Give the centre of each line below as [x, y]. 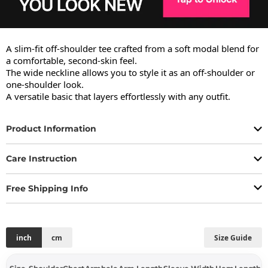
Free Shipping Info [47, 188]
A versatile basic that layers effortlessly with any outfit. [118, 96]
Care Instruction [42, 159]
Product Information [51, 129]
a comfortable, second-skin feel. [71, 60]
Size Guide [233, 237]
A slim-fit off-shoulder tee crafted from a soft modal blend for [133, 48]
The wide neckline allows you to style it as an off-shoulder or [130, 72]
